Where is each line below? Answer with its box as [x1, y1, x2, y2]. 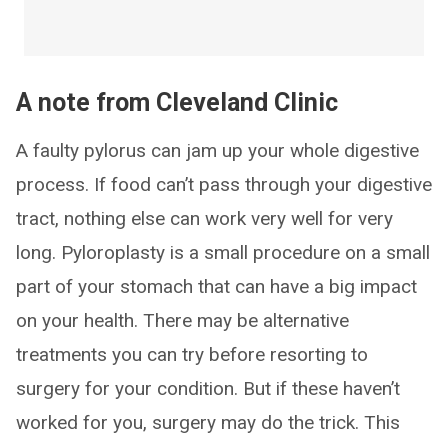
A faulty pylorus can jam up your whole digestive [16, 139, 419, 162]
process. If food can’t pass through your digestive [16, 173, 432, 196]
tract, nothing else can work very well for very [16, 207, 393, 230]
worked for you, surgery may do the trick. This [16, 411, 400, 434]
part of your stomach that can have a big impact [16, 275, 417, 298]
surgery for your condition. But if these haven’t [16, 377, 400, 400]
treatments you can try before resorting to [16, 343, 368, 366]
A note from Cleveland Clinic [16, 88, 338, 117]
